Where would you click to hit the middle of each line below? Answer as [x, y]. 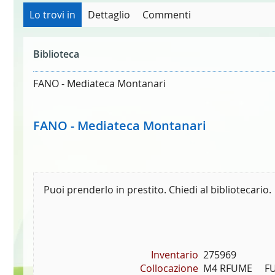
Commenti [167, 15]
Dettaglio [109, 15]
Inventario [175, 255]
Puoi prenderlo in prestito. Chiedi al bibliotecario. [157, 190]
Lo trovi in [52, 15]
